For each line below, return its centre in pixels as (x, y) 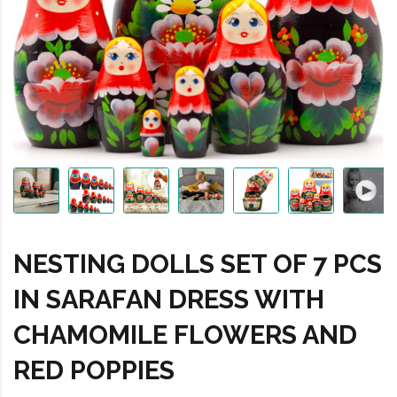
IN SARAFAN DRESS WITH (169, 300)
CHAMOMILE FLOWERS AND (185, 335)
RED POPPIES (94, 370)
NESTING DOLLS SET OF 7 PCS (198, 264)
